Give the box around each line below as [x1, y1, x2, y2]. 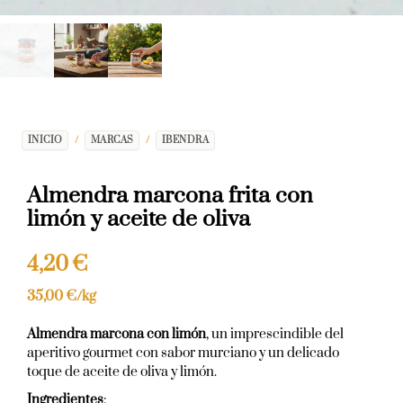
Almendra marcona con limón [27, 325, 206, 343]
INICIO [27, 133, 63, 147]
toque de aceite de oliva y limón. [27, 363, 217, 381]
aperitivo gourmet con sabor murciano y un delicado [27, 344, 339, 362]
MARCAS [90, 133, 134, 147]
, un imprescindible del [206, 325, 344, 343]
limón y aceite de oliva [27, 204, 250, 233]
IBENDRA [161, 133, 210, 147]
